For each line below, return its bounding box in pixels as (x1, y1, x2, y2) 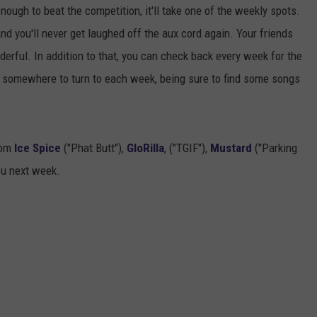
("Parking (252, 141, 297, 156)
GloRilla (127, 141, 164, 156)
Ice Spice (14, 141, 61, 156)
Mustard (210, 141, 252, 156)
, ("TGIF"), (164, 141, 210, 156)
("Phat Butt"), (61, 141, 127, 156)
